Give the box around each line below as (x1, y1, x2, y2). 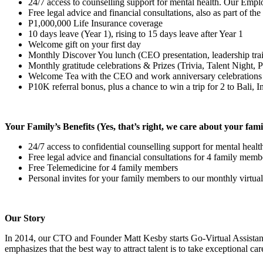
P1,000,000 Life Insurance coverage (28, 18, 163, 28)
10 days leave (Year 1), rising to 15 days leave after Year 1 (28, 28, 243, 39)
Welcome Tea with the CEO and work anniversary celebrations (28, 70, 262, 81)
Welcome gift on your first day (28, 39, 141, 49)
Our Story (5, 213, 45, 223)
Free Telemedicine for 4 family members (28, 162, 178, 173)
